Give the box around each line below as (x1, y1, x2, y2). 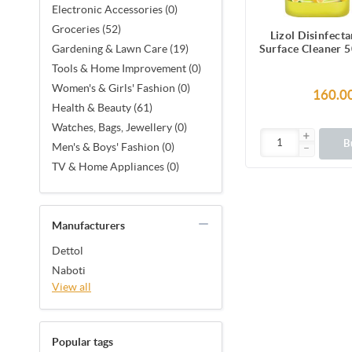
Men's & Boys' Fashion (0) (52, 140, 174, 153)
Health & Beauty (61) (52, 101, 152, 114)
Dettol (52, 244, 83, 257)
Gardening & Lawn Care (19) (52, 42, 189, 55)
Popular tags (52, 335, 113, 348)
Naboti (52, 263, 86, 277)
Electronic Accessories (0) (52, 2, 178, 16)
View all (52, 280, 91, 293)
